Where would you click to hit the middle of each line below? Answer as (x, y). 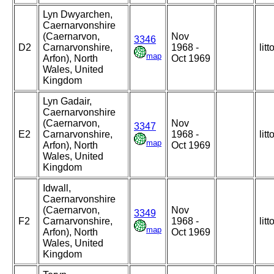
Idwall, (57, 188)
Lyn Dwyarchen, (78, 15)
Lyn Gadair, (67, 102)
